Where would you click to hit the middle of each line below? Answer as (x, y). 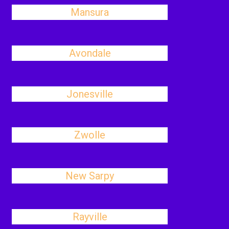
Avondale (90, 53)
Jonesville (90, 94)
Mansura (90, 12)
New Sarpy (90, 176)
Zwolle (90, 135)
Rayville (90, 217)
